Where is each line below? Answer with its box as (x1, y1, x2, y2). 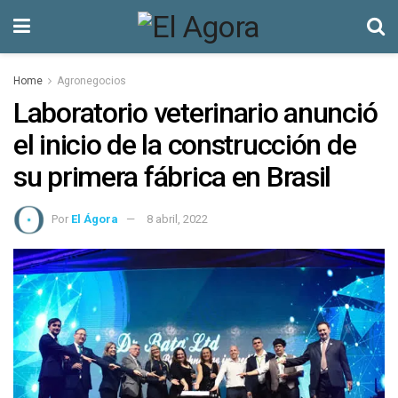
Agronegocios (57, 75, 126, 87)
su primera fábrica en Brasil (13, 160, 331, 194)
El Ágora (71, 211, 118, 226)
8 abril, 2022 (147, 211, 208, 226)
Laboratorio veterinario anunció (13, 96, 378, 130)
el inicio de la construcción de (13, 128, 356, 162)
